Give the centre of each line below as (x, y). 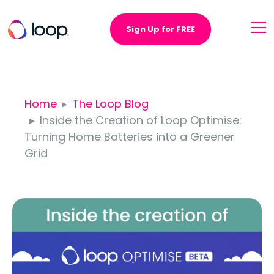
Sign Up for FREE (160, 29)
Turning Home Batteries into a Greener (130, 137)
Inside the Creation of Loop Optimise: (141, 120)
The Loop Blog (110, 104)
